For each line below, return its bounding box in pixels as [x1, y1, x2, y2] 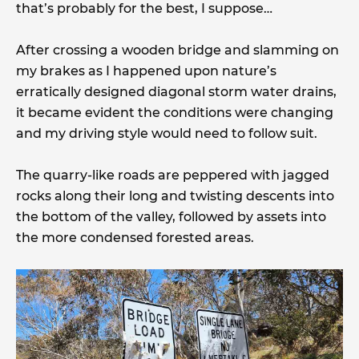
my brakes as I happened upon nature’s [16, 63, 276, 79]
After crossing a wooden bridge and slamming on [16, 42, 339, 58]
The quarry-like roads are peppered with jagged [16, 167, 329, 184]
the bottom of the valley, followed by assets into [16, 209, 326, 225]
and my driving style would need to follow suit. [16, 126, 317, 142]
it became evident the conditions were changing [16, 105, 333, 121]
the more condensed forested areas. [16, 230, 254, 246]
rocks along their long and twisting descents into [16, 188, 334, 204]
